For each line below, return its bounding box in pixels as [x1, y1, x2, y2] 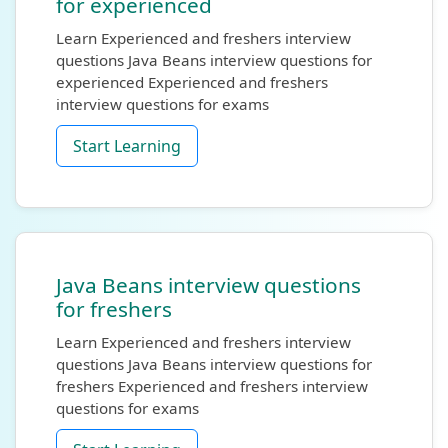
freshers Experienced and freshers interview [56, 376, 368, 396]
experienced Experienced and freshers [56, 72, 328, 92]
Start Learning [73, 135, 181, 157]
